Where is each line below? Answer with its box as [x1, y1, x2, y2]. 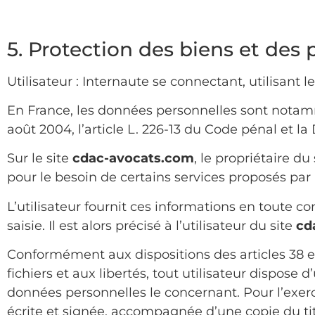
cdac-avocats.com [72, 150, 194, 167]
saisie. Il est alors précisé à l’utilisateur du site [7, 217, 296, 233]
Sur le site [7, 150, 72, 167]
